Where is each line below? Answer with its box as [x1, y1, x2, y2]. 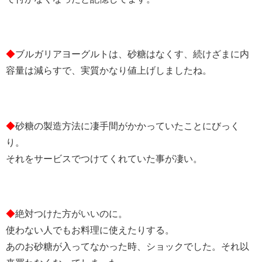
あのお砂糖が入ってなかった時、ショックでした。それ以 [6, 241, 249, 251]
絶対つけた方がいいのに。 [15, 208, 127, 219]
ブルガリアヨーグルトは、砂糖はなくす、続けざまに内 [15, 49, 249, 60]
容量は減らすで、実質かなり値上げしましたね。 [6, 65, 212, 76]
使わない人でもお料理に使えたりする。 [6, 225, 174, 235]
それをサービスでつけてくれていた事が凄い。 [6, 153, 202, 164]
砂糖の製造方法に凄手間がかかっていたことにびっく [15, 120, 240, 131]
